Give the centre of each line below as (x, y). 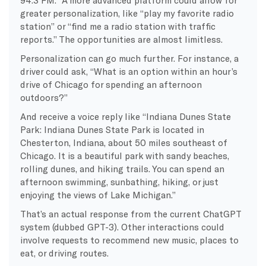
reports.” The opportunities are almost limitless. (121, 39)
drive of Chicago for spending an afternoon (111, 84)
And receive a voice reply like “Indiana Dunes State (125, 116)
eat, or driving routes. (64, 253)
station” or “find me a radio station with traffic (118, 26)
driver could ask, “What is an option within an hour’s (129, 71)
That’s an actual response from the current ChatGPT (130, 213)
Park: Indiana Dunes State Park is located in (112, 129)
